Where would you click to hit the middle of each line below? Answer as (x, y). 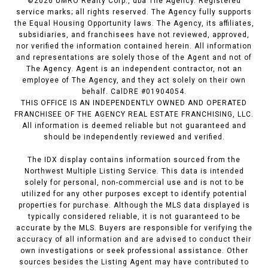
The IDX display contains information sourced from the (134, 159)
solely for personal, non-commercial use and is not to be (134, 182)
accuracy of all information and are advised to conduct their (134, 239)
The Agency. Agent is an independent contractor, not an (134, 68)
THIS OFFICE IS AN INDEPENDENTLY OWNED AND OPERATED (134, 103)
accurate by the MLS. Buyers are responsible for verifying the (134, 228)
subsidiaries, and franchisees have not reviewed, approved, (134, 34)
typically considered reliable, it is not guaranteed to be (134, 216)
